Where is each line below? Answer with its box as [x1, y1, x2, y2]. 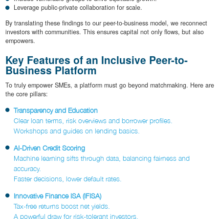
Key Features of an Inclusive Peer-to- [5, 52, 188, 67]
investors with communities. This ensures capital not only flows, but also [5, 27, 204, 37]
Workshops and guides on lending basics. [14, 126, 140, 135]
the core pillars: [5, 89, 48, 98]
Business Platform [5, 63, 97, 78]
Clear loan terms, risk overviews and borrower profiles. [14, 116, 173, 125]
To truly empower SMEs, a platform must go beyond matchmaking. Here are [5, 80, 214, 89]
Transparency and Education [14, 106, 98, 114]
